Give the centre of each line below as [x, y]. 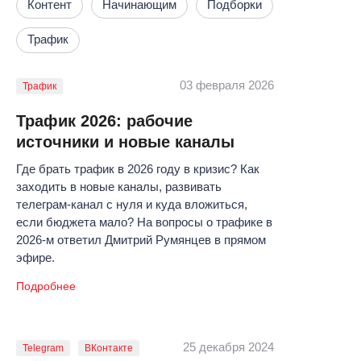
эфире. [35, 257]
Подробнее [46, 286]
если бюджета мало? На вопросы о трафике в [144, 222]
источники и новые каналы [125, 142]
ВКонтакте [109, 348]
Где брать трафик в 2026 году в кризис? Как [138, 169]
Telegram [43, 348]
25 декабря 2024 [228, 347]
